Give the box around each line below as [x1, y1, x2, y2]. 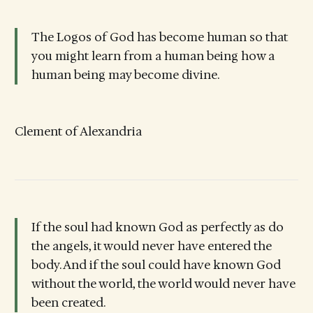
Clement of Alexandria [14, 124, 142, 140]
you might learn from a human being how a [31, 48, 275, 64]
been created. [31, 295, 105, 311]
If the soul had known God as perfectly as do [31, 219, 284, 235]
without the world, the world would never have [31, 276, 296, 292]
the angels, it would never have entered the [31, 238, 272, 254]
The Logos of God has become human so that [31, 29, 288, 45]
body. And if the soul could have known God [31, 257, 281, 273]
